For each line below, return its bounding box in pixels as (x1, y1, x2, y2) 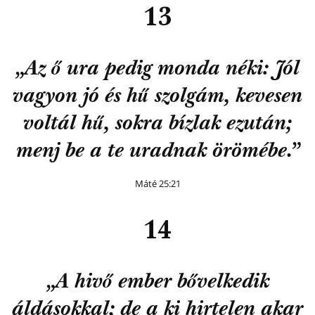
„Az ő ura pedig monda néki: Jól (15, 60, 300, 81)
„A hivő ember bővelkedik (46, 273, 269, 294)
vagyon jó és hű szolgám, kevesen (13, 87, 302, 108)
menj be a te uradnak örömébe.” (15, 142, 300, 163)
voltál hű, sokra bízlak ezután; (23, 115, 292, 136)
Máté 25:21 (134, 177, 181, 191)
